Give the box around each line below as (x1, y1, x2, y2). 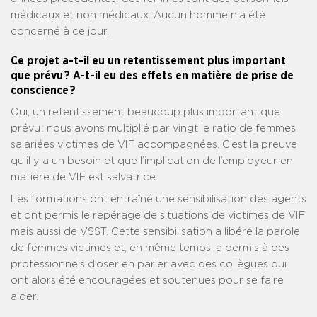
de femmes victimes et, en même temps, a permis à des (11, 243, 289, 254)
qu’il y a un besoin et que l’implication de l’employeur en (11, 156, 293, 167)
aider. (11, 292, 38, 303)
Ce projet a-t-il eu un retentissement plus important (11, 55, 286, 67)
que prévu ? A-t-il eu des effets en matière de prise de (11, 70, 294, 82)
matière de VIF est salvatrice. (11, 172, 158, 183)
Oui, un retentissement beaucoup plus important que (11, 107, 280, 118)
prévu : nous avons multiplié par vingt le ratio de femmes (11, 123, 296, 134)
